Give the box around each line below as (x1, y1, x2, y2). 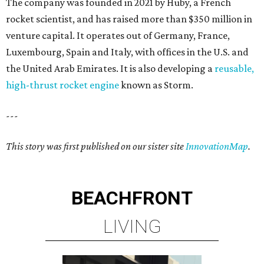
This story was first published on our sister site (6, 140, 186, 153)
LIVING (103, 215, 161, 238)
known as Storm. (119, 79, 193, 91)
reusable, (214, 62, 254, 75)
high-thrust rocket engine (6, 79, 119, 91)
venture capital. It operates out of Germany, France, (6, 29, 230, 42)
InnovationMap (186, 140, 248, 153)
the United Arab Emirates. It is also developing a (6, 62, 214, 75)
